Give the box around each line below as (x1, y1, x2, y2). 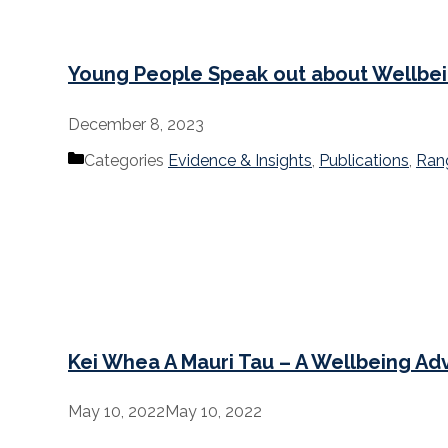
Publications (319, 151, 409, 171)
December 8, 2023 (68, 114, 204, 134)
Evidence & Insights (168, 151, 312, 171)
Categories (84, 151, 168, 171)
